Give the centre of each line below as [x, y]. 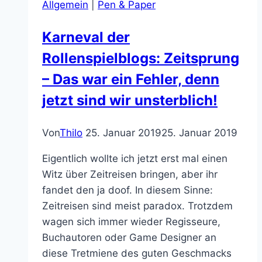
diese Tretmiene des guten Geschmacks [137, 253]
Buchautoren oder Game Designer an [129, 237]
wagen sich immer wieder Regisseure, [131, 221]
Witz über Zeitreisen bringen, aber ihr [130, 174]
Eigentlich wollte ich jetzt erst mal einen [135, 158]
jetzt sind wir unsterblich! [130, 100]
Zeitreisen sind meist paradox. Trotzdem [137, 206]
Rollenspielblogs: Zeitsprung [141, 58]
